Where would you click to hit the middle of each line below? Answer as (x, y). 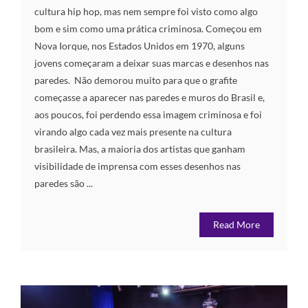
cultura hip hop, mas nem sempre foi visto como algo (146, 12)
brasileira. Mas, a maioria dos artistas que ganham (140, 149)
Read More (236, 225)
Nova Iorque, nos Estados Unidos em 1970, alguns (140, 46)
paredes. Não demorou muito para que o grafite (136, 80)
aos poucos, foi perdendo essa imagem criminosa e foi (148, 115)
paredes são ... (64, 184)
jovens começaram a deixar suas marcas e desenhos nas (152, 63)
